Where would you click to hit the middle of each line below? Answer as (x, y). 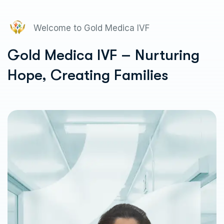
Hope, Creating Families (88, 75)
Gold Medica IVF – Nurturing (103, 55)
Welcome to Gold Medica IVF (91, 28)
